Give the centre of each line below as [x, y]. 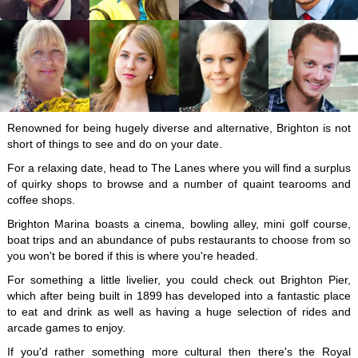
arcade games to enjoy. [66, 328]
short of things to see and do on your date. [114, 144]
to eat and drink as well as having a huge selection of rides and [179, 312]
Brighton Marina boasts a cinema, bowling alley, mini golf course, [179, 224]
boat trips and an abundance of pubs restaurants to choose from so [179, 240]
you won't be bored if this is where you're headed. [132, 256]
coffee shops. [41, 200]
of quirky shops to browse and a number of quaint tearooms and [179, 184]
